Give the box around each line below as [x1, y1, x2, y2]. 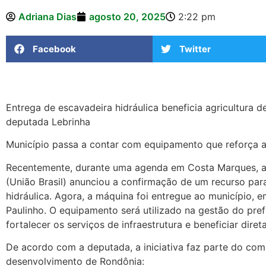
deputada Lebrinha [6, 116, 90, 128]
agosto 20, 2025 [89, 11, 166, 23]
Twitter [179, 43, 211, 55]
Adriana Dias [18, 11, 77, 23]
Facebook [33, 43, 76, 55]
